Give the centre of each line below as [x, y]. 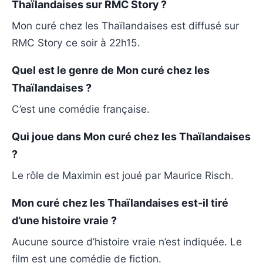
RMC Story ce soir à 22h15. [76, 42]
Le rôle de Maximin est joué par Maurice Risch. [123, 175]
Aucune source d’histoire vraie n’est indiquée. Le [127, 241]
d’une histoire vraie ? [64, 220]
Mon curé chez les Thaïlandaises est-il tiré [120, 203]
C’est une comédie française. [81, 109]
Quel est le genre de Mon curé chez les [111, 70]
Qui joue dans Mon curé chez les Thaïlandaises [131, 136]
